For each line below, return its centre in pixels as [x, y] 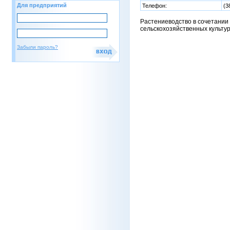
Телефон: [155, 6]
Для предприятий [42, 5]
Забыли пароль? [37, 47]
